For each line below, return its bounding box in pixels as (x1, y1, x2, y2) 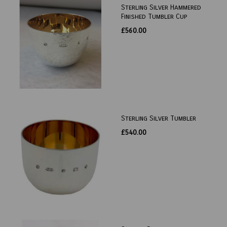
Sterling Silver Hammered (121, 3, 201, 12)
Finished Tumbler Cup (121, 12, 187, 21)
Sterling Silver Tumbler (121, 114, 196, 123)
